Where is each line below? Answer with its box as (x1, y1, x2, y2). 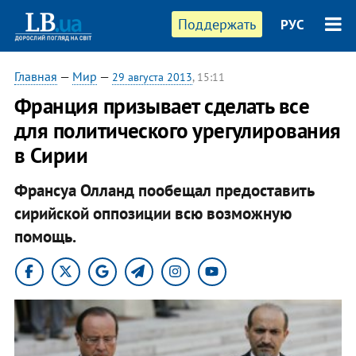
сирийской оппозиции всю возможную (14, 202, 292, 224)
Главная (14, 68, 57, 84)
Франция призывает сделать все (14, 92, 310, 119)
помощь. (14, 225, 76, 247)
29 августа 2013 (111, 70, 192, 84)
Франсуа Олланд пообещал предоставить (14, 179, 314, 201)
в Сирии (14, 141, 88, 168)
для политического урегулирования (14, 117, 341, 144)
